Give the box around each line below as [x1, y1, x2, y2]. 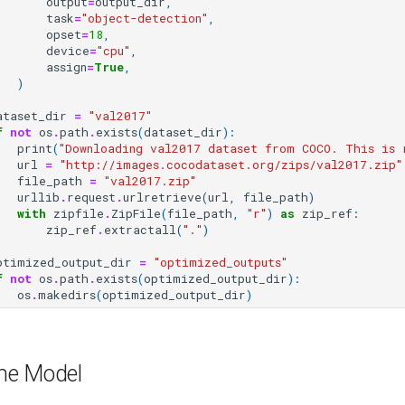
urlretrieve [123, 189, 202, 205]
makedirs [38, 287, 96, 303]
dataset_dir [144, 124, 222, 140]
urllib [17, 189, 60, 205]
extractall [104, 221, 176, 238]
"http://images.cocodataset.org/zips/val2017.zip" [60, 156, 402, 173]
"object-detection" [81, 10, 208, 26]
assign [46, 59, 87, 75]
